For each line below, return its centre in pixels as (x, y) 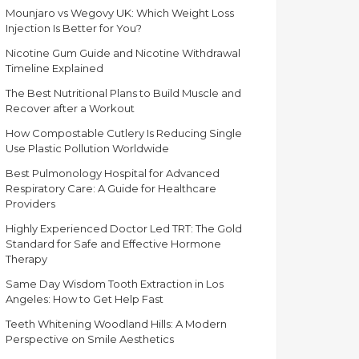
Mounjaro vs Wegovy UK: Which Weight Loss (120, 12)
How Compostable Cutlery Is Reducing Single (124, 133)
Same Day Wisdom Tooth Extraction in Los (115, 283)
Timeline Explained (54, 68)
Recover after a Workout (70, 108)
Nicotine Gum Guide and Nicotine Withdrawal (123, 52)
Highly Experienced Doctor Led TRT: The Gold (124, 228)
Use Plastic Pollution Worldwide (87, 148)
